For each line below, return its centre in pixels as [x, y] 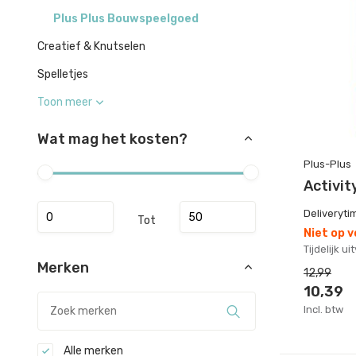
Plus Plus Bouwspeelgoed [126, 19]
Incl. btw [323, 310]
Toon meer [65, 102]
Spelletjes [63, 74]
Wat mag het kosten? [112, 139]
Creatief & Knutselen [91, 46]
